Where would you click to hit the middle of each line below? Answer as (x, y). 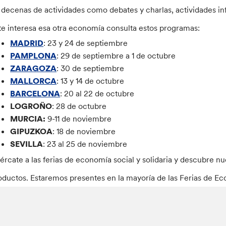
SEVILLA (27, 144)
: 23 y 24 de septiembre (86, 43)
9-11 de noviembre (80, 119)
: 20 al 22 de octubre (97, 94)
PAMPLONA (34, 56)
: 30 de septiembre (91, 68)
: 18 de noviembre (84, 131)
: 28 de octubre (79, 106)
